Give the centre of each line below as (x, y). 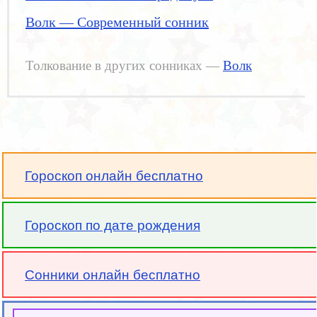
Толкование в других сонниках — (124, 66)
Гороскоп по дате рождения (113, 225)
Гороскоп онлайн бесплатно (114, 176)
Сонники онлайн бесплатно (113, 275)
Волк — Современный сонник (117, 22)
